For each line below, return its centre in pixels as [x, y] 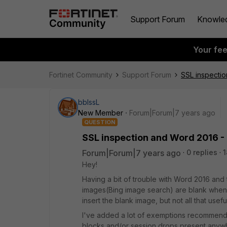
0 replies [202, 152]
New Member [101, 113]
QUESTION [100, 122]
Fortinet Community [81, 75]
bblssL [89, 102]
